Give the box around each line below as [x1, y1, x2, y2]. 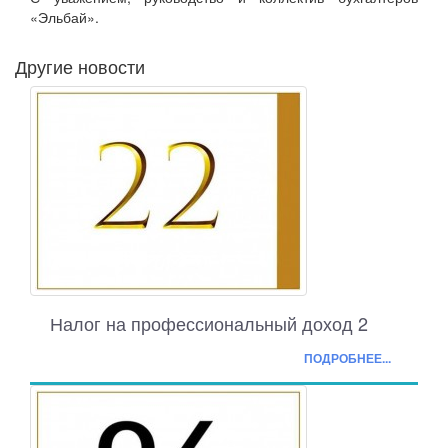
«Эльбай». [30, 7, 99, 28]
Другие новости [15, 53, 145, 80]
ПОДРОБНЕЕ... [304, 349, 391, 368]
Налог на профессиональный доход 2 [50, 310, 368, 337]
